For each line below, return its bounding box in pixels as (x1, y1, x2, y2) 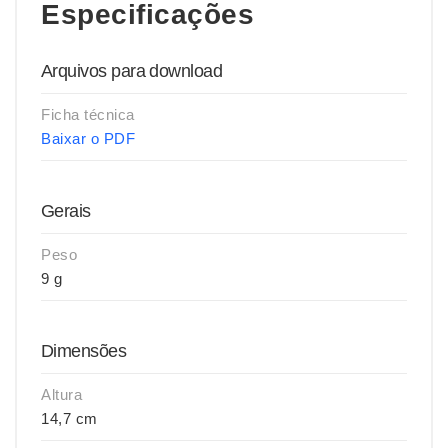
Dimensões (41, 341, 127, 361)
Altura (41, 386, 82, 403)
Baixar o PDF (41, 130, 135, 147)
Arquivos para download (41, 61, 223, 81)
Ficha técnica (41, 106, 135, 123)
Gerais (41, 201, 91, 221)
